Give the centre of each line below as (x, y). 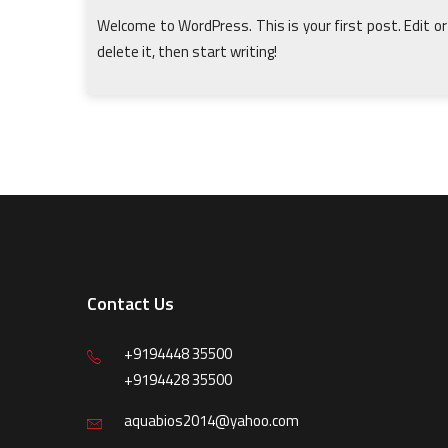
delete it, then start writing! (187, 52)
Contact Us (130, 304)
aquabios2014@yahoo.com (211, 421)
